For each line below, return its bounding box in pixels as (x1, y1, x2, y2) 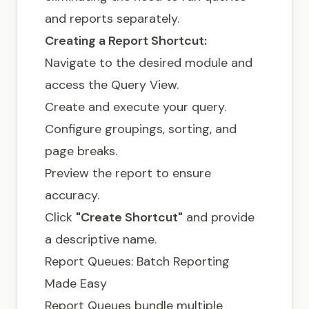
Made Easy (45, 275, 107, 292)
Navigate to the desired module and (45, 54, 252, 71)
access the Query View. (45, 76, 179, 93)
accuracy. (45, 186, 99, 203)
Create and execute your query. (45, 98, 226, 115)
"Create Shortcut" (76, 208, 183, 226)
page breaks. (45, 142, 117, 159)
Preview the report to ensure (45, 164, 211, 181)
